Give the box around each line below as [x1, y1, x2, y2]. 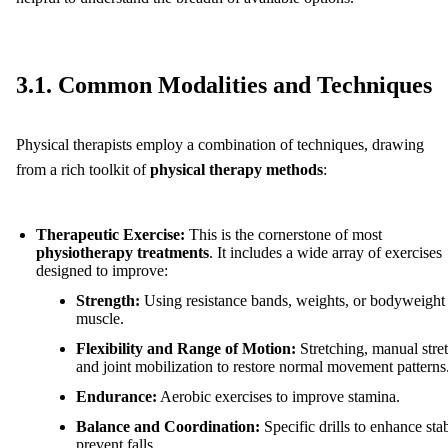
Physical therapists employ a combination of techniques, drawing [16, 136, 424, 154]
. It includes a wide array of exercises [209, 244, 442, 262]
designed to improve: [36, 262, 168, 280]
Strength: [76, 292, 140, 310]
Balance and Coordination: [76, 418, 260, 436]
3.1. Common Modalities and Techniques [16, 72, 432, 99]
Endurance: [76, 388, 157, 406]
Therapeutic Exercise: [36, 226, 185, 244]
